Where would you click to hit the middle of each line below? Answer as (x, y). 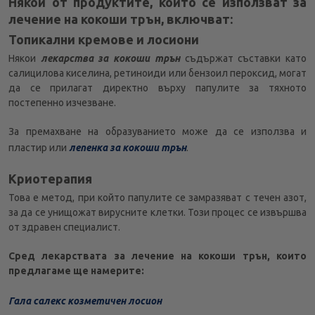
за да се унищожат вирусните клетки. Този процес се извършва (157, 213)
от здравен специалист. (64, 227)
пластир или (39, 148)
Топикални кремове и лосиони (104, 40)
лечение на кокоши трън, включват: (121, 19)
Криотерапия (50, 179)
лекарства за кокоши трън (110, 59)
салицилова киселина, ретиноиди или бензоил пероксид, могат (157, 73)
